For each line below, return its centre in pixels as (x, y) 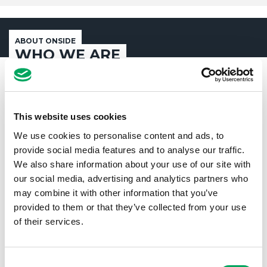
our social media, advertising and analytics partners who (131, 178)
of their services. (49, 221)
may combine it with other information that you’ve (116, 193)
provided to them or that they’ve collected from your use (130, 207)
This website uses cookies (70, 117)
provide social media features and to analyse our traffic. (129, 150)
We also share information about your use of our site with (132, 164)
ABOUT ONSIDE (45, 41)
